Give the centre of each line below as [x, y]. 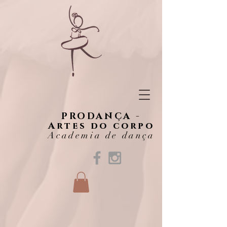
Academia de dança [101, 135]
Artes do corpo [101, 126]
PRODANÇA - [101, 117]
